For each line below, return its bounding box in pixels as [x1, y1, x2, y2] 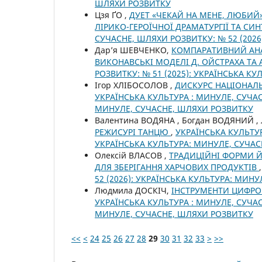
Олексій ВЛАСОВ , [95, 149, 169, 161]
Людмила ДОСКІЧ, [95, 184, 171, 196]
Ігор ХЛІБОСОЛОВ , [95, 79, 175, 91]
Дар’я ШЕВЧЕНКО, [95, 44, 171, 56]
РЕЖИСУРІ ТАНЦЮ [95, 126, 171, 137]
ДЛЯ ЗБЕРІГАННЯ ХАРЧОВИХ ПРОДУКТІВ [95, 161, 259, 173]
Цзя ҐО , [95, 9, 129, 20]
